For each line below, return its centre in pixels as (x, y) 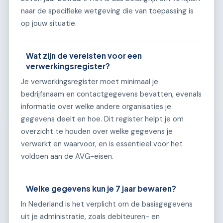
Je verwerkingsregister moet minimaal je (90, 81)
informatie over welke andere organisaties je (96, 106)
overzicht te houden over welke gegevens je (97, 131)
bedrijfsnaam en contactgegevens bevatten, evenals (111, 94)
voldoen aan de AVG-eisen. (67, 156)
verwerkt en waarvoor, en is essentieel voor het (102, 144)
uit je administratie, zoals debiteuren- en (90, 216)
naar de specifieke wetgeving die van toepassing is (107, 11)
